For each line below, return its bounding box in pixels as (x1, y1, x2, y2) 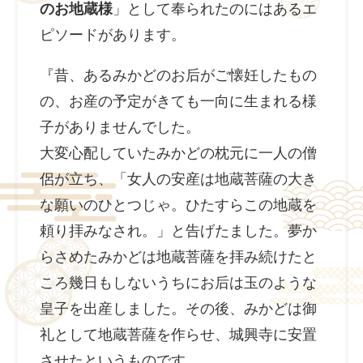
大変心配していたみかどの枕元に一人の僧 (39, 144, 317, 161)
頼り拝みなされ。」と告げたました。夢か (39, 222, 317, 239)
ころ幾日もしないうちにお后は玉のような (39, 274, 317, 291)
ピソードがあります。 (39, 26, 186, 43)
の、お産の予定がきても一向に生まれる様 (39, 92, 317, 109)
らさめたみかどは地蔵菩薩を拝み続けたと (39, 248, 317, 265)
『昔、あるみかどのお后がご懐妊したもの (39, 66, 317, 83)
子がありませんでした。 (39, 118, 200, 135)
